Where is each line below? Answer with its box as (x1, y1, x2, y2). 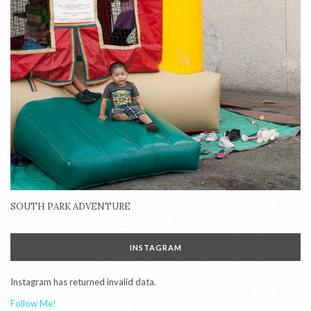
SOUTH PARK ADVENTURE (10, 200, 131, 212)
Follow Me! (10, 297, 56, 309)
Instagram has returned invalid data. (10, 276, 156, 287)
